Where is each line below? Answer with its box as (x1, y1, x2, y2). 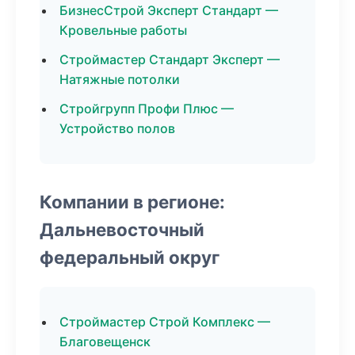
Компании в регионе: (40, 191, 225, 212)
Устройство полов (59, 120, 175, 136)
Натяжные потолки (59, 71, 180, 87)
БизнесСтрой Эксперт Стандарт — (59, 2, 278, 18)
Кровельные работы (59, 22, 187, 38)
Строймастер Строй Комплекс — (59, 314, 270, 330)
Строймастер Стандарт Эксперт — (59, 52, 280, 67)
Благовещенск (59, 334, 151, 349)
